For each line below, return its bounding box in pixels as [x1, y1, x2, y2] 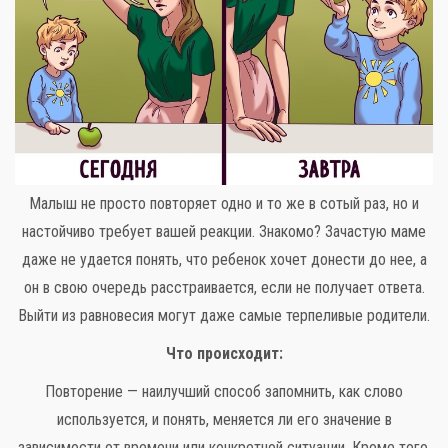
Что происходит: [165, 343, 283, 363]
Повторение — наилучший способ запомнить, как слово [45, 381, 403, 401]
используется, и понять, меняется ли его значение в [56, 409, 392, 429]
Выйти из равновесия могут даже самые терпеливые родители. [18, 305, 430, 325]
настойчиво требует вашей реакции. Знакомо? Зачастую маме [22, 221, 426, 241]
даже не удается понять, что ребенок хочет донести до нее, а [21, 249, 427, 269]
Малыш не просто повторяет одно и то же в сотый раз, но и [29, 193, 419, 213]
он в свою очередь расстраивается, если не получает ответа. [23, 277, 425, 297]
